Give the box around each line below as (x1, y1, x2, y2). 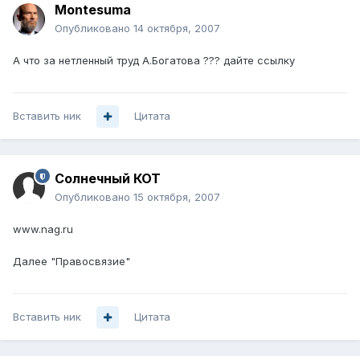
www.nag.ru (13, 223, 73, 236)
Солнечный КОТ (55, 170, 161, 187)
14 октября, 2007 (133, 22, 220, 35)
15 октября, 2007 (133, 190, 220, 204)
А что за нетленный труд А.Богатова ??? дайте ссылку (13, 54, 295, 67)
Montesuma (55, 2, 131, 18)
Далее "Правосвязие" (13, 255, 130, 268)
